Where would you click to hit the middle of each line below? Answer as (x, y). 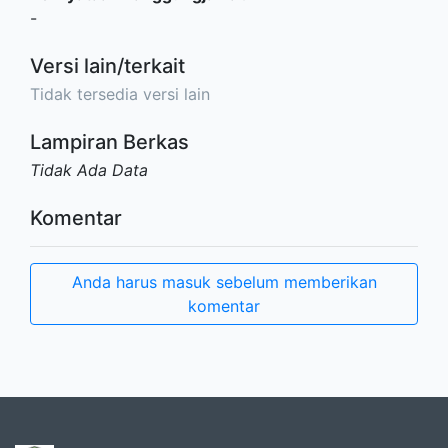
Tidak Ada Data (89, 170)
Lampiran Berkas (109, 142)
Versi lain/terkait (107, 66)
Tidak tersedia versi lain (120, 94)
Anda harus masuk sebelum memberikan (224, 282)
